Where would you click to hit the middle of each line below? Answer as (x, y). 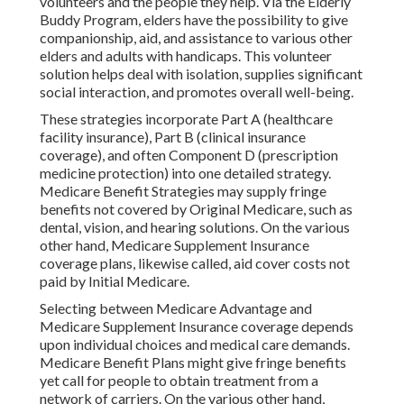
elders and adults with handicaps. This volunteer (186, 56)
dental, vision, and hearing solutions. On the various (195, 227)
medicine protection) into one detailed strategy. (185, 173)
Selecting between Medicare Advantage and (176, 308)
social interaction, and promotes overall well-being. (197, 92)
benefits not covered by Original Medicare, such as (196, 209)
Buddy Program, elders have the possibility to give (194, 20)
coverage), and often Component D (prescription (189, 155)
